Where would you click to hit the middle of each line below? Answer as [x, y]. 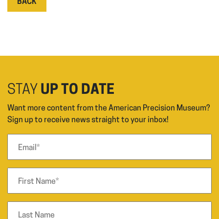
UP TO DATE [77, 90]
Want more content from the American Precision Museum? [109, 109]
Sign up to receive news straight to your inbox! [88, 120]
